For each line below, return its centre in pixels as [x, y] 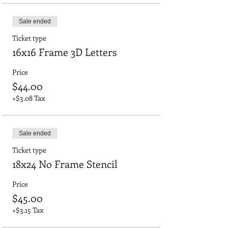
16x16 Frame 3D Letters [65, 51]
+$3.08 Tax [28, 98]
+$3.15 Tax [28, 210]
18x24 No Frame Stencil [65, 163]
